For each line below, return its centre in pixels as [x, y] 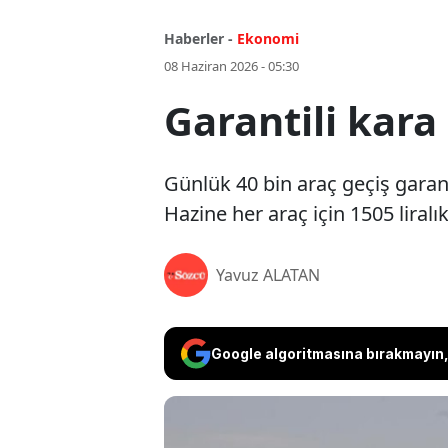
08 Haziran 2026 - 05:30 [231, 66]
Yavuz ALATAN [268, 275]
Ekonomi [268, 39]
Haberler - [198, 39]
